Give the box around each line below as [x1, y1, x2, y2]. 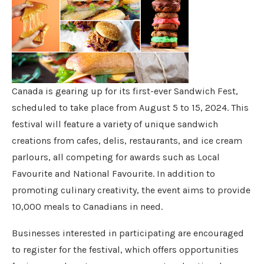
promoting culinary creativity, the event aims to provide [12, 184, 250, 196]
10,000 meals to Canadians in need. [12, 201, 163, 212]
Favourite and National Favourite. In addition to [12, 168, 215, 179]
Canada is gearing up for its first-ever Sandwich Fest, [12, 85, 238, 97]
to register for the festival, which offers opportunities [12, 244, 239, 255]
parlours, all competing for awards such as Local [12, 151, 220, 163]
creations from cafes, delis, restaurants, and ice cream [12, 135, 242, 146]
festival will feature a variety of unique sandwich [12, 118, 218, 130]
